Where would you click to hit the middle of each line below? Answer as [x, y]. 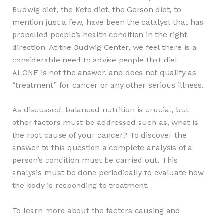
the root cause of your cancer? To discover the [99, 135]
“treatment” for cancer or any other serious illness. [108, 85]
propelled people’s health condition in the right [99, 34]
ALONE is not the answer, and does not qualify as [104, 72]
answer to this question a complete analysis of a [102, 148]
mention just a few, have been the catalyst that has [108, 22]
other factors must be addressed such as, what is [105, 123]
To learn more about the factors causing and [96, 210]
